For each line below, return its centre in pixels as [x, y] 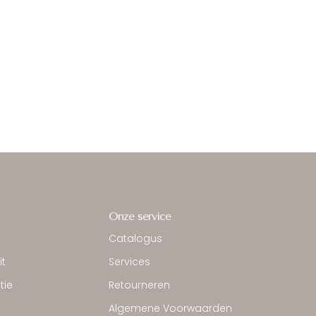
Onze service [140, 216]
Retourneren [140, 285]
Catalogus [136, 239]
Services [130, 262]
